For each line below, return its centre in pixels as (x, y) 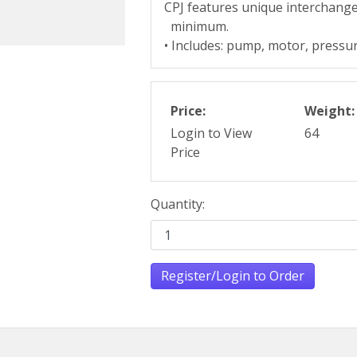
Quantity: (178, 204)
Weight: (330, 111)
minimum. (197, 26)
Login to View (212, 133)
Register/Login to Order (233, 276)
